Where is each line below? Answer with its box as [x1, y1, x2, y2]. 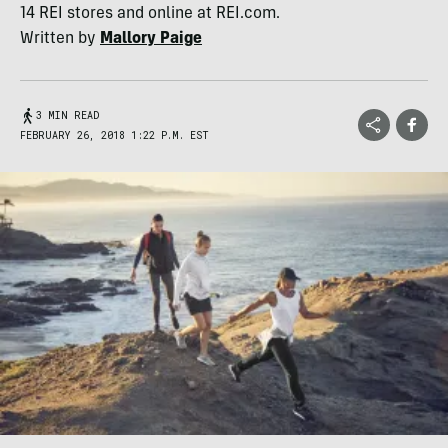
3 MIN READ [36, 109, 99, 122]
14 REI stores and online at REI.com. [20, 6, 280, 22]
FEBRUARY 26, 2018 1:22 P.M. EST [20, 129, 209, 142]
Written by [20, 31, 100, 47]
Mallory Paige [100, 31, 202, 47]
